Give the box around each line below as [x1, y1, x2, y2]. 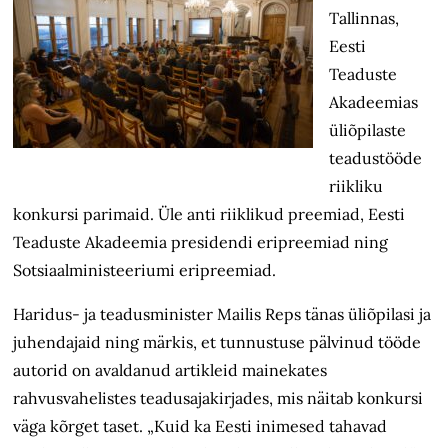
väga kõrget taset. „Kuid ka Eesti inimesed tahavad [13, 416, 388, 437]
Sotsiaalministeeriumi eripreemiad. [13, 260, 277, 281]
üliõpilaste [329, 120, 407, 141]
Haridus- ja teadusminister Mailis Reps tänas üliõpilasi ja [13, 304, 432, 325]
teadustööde [329, 148, 423, 169]
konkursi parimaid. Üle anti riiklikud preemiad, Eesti [13, 204, 406, 225]
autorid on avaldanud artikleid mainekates [13, 360, 328, 381]
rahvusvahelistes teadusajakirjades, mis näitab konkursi [13, 388, 424, 409]
